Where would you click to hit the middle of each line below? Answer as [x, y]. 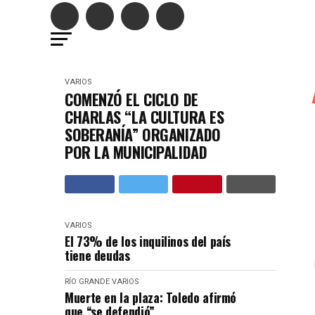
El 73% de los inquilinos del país [148, 241]
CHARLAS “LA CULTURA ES [144, 117]
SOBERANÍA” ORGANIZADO [143, 134]
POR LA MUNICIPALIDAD [136, 152]
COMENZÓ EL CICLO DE [131, 99]
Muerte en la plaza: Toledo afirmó [151, 297]
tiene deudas [97, 255]
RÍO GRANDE [87, 282]
